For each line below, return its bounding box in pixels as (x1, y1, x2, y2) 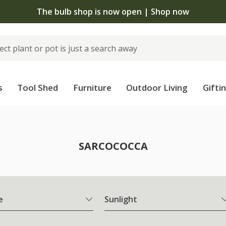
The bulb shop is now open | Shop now (37, 6, 189, 17)
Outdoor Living (126, 82, 188, 93)
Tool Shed (17, 82, 59, 93)
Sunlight (104, 194, 137, 205)
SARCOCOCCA (78, 139, 148, 153)
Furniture (73, 82, 111, 93)
